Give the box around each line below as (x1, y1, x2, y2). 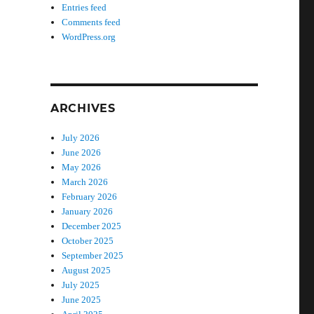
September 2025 (62, 250, 124, 261)
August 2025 (62, 265, 111, 276)
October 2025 (62, 235, 114, 247)
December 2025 (62, 221, 122, 232)
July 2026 (62, 132, 100, 144)
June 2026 (62, 147, 102, 158)
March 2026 (62, 177, 109, 188)
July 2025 (62, 280, 100, 291)
